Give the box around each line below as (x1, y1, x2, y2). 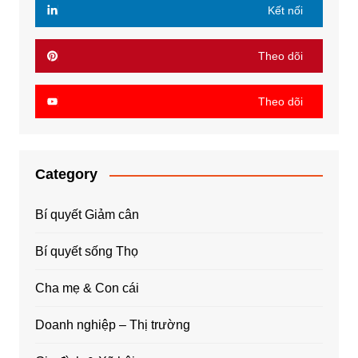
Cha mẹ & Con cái (34, 281, 139, 296)
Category (34, 166, 97, 183)
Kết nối (268, 4, 304, 18)
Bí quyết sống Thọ (34, 245, 138, 259)
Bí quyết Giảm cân (34, 208, 139, 222)
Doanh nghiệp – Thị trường (34, 318, 190, 332)
